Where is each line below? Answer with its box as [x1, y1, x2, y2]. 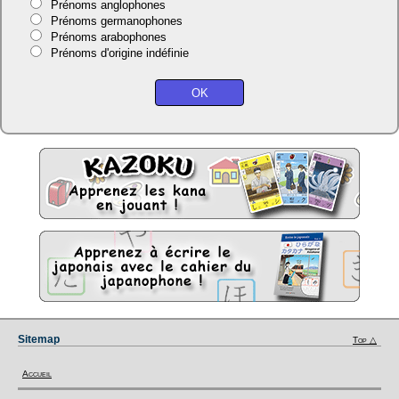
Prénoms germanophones [50, 14, 183, 28]
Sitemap [18, 333, 60, 346]
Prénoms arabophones [50, 30, 167, 44]
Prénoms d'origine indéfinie [50, 46, 189, 60]
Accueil [22, 369, 52, 379]
